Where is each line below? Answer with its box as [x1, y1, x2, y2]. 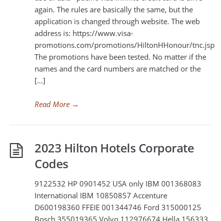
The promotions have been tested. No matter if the [35, 52, 206, 62]
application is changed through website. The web [35, 16, 200, 26]
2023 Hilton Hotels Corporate [35, 140, 194, 156]
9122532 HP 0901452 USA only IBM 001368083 [35, 179, 201, 188]
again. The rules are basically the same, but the [35, 4, 193, 14]
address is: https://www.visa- [35, 28, 133, 38]
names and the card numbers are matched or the [35, 64, 201, 74]
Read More [35, 99, 70, 109]
